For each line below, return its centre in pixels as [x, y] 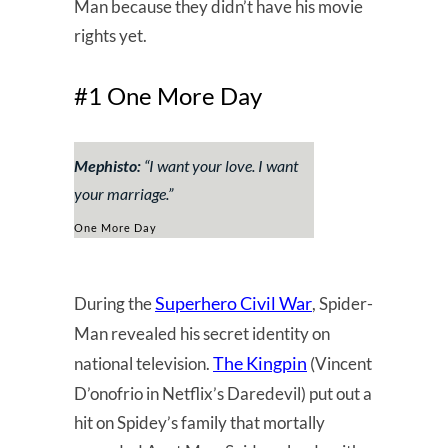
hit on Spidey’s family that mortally [199, 422]
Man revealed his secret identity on [202, 333]
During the [114, 303]
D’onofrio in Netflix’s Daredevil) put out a [223, 393]
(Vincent [339, 363]
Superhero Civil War [233, 302]
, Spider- [342, 303]
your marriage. [121, 193]
